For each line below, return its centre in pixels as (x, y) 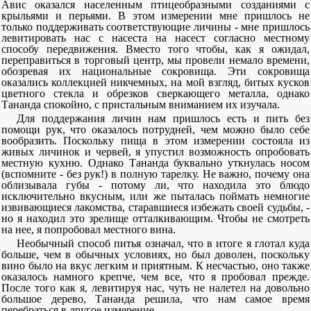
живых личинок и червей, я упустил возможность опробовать (155, 152)
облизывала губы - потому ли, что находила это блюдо (155, 185)
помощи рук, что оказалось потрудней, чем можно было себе (155, 129)
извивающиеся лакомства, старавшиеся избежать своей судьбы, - (155, 207)
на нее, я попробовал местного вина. (89, 229)
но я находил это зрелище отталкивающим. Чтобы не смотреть (155, 218)
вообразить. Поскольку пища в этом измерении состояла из (155, 141)
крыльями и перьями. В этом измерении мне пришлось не (155, 16)
